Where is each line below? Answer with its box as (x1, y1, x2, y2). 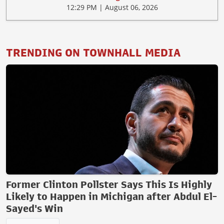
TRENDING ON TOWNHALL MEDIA (6, 47, 180, 59)
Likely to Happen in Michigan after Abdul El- (6, 191, 217, 202)
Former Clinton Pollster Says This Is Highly (6, 179, 212, 190)
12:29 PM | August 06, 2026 (66, 2, 158, 12)
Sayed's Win (6, 203, 63, 214)
